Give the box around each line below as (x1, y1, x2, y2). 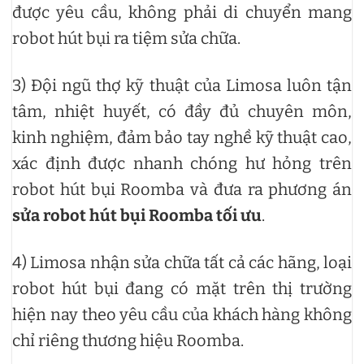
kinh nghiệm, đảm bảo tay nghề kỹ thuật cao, (12, 127, 352, 147)
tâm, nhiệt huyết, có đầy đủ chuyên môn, (12, 101, 352, 121)
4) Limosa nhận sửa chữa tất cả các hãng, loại (12, 252, 352, 272)
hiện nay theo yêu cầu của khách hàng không (12, 304, 352, 324)
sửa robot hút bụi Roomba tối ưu (12, 205, 262, 225)
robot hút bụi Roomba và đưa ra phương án (12, 179, 352, 199)
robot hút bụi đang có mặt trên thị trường (12, 278, 352, 298)
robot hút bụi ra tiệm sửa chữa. (12, 28, 244, 48)
